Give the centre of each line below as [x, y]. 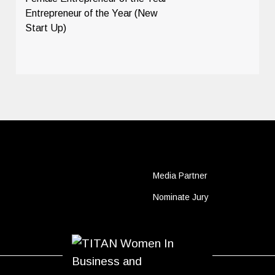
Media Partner [180, 176]
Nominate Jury [180, 197]
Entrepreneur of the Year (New [92, 13]
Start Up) [46, 28]
